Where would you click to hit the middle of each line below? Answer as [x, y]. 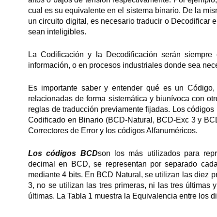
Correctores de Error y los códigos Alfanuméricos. [113, 131]
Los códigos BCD [63, 153]
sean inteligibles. [57, 32]
